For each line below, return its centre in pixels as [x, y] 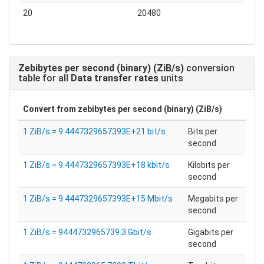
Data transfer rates [115, 78]
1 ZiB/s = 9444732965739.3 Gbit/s [87, 232]
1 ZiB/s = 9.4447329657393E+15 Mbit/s [98, 199]
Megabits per [213, 199]
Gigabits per [211, 232]
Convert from [50, 109]
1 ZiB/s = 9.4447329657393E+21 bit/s [94, 131]
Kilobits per [209, 165]
